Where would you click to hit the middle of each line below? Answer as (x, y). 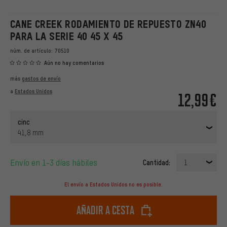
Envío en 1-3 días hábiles (56, 163)
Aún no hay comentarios (74, 63)
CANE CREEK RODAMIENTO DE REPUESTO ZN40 (108, 24)
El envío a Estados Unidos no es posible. (113, 185)
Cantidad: (157, 162)
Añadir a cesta (105, 210)
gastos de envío (41, 79)
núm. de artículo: (32, 51)
